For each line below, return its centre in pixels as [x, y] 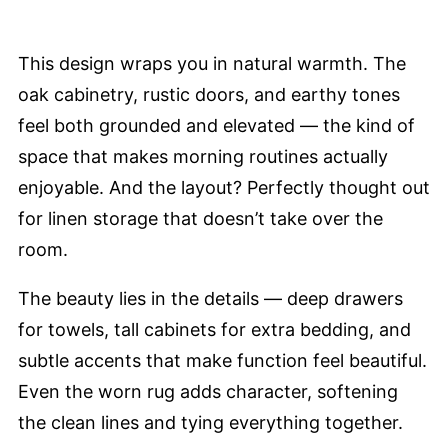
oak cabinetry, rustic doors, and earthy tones [209, 94]
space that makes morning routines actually [203, 156]
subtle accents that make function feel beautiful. [222, 360]
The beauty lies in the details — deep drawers [210, 298]
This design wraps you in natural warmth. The [212, 63]
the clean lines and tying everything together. [210, 422]
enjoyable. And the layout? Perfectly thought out [224, 187]
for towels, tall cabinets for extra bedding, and [214, 329]
